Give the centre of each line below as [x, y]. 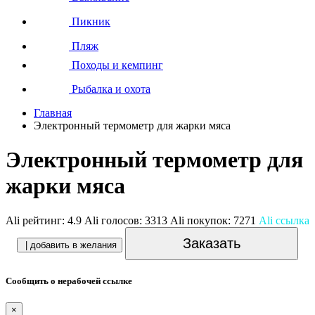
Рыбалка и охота [110, 89]
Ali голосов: [115, 220]
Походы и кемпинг [116, 65]
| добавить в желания [71, 245]
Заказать [212, 243]
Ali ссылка [284, 220]
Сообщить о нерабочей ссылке [69, 281]
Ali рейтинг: [37, 220]
